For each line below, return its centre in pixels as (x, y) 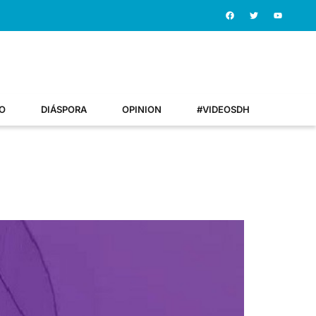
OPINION (142, 109)
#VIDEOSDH (223, 109)
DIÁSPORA (64, 109)
